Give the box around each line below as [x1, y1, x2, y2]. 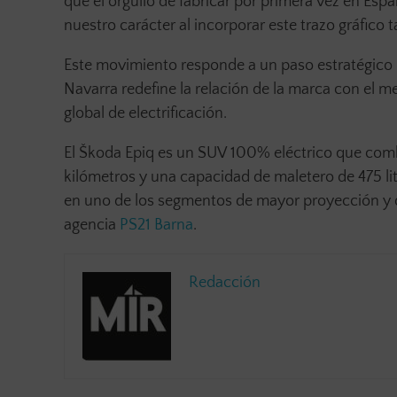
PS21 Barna [120, 216, 193, 235]
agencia [64, 216, 120, 235]
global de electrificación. [64, 105, 227, 123]
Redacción [189, 274, 261, 292]
